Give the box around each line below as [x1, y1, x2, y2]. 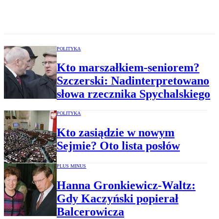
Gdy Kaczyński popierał [57, 192, 178, 205]
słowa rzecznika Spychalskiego [57, 88, 210, 101]
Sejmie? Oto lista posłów [57, 139, 180, 153]
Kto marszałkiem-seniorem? [57, 61, 199, 74]
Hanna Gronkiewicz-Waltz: [57, 179, 196, 192]
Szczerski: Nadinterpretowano [57, 74, 209, 88]
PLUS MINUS [57, 163, 87, 169]
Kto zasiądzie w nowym [57, 126, 175, 139]
